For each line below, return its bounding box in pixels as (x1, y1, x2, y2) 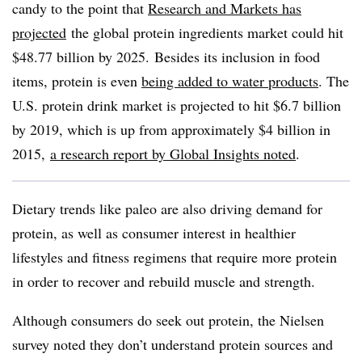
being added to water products (141, 70, 318, 90)
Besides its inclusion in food (154, 46, 320, 66)
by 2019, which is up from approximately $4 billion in (12, 119, 330, 139)
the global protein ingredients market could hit (66, 22, 343, 42)
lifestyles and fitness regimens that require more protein (12, 246, 337, 267)
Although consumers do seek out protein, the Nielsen (12, 309, 324, 330)
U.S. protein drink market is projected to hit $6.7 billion (12, 95, 341, 115)
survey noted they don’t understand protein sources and (12, 334, 333, 354)
